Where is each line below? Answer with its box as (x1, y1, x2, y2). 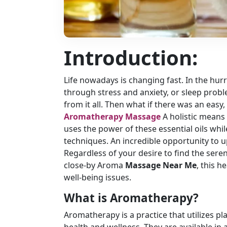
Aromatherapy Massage (64, 111, 161, 122)
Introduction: (64, 44, 198, 71)
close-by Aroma (64, 160, 123, 171)
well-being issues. (64, 172, 131, 183)
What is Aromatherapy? (64, 190, 199, 206)
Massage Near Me (123, 160, 197, 171)
